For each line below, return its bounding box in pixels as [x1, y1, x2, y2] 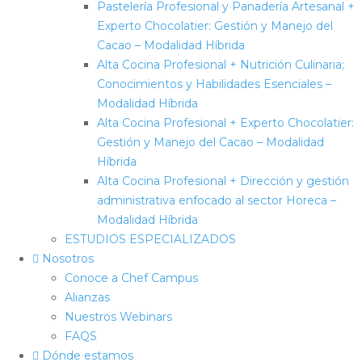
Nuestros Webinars [65, 309, 172, 324]
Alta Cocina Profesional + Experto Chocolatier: [97, 115, 354, 130]
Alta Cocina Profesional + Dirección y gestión [97, 173, 349, 188]
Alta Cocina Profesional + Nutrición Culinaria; [97, 57, 344, 72]
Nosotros [39, 250, 94, 266]
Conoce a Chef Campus [65, 270, 198, 285]
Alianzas [65, 289, 110, 305]
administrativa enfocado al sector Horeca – [97, 192, 336, 208]
